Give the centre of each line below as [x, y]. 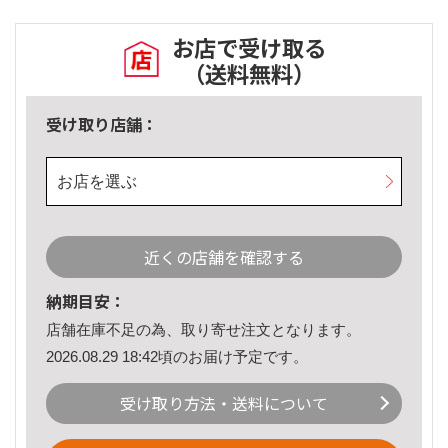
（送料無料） [249, 73]
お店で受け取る [249, 47]
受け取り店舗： [102, 124]
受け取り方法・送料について [224, 403]
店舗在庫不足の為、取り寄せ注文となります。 [203, 330]
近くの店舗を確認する [224, 257]
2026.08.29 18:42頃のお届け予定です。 [177, 356]
